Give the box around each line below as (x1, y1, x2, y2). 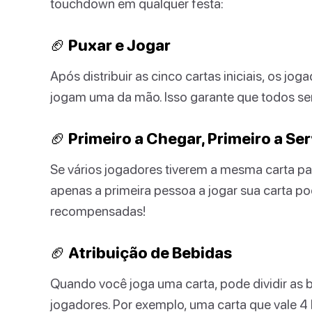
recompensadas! (50, 202, 146, 219)
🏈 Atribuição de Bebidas (50, 242, 232, 262)
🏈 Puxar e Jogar (50, 35, 171, 54)
